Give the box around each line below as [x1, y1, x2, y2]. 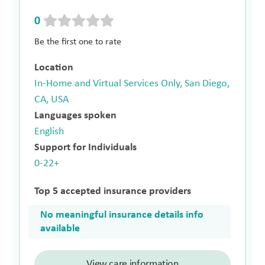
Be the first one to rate [34, 37, 122, 47]
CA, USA [34, 94, 69, 106]
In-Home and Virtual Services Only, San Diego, [34, 78, 230, 90]
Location [34, 62, 74, 74]
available [40, 223, 80, 235]
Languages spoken [34, 110, 117, 122]
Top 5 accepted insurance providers [34, 186, 192, 198]
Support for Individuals [34, 142, 137, 154]
